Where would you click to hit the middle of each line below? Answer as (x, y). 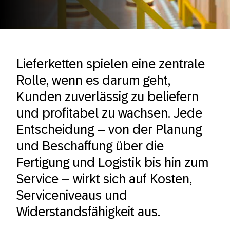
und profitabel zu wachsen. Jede (109, 113)
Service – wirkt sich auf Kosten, (104, 179)
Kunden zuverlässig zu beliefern (108, 97)
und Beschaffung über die (90, 146)
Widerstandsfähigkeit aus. (88, 212)
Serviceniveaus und (72, 195)
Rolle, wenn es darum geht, (93, 80)
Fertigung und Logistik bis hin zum (112, 162)
